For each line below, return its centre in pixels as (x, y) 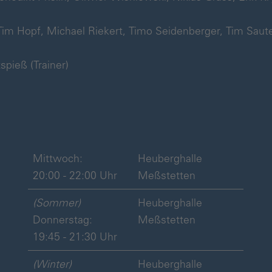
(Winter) (52, 264)
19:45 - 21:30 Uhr (75, 236)
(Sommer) (56, 202)
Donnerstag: (62, 219)
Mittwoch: (57, 158)
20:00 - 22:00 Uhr (75, 175)
